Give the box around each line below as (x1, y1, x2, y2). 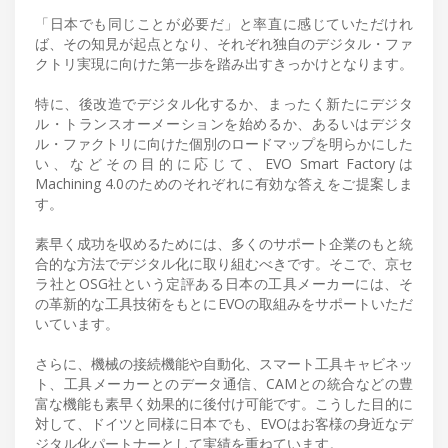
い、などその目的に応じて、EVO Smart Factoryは (35, 153, 413, 173)
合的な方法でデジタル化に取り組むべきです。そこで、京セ (35, 253, 413, 273)
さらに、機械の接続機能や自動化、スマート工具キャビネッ (35, 353, 413, 373)
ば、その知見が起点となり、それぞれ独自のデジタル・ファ (35, 33, 413, 53)
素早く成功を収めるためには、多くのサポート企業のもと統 (35, 233, 413, 253)
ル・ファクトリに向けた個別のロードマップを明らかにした (35, 133, 413, 153)
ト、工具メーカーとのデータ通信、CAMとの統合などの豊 (35, 373, 413, 393)
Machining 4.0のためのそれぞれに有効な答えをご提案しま (35, 173, 413, 193)
